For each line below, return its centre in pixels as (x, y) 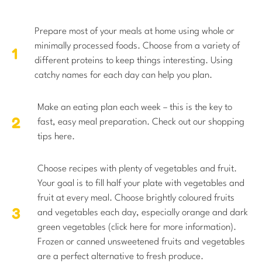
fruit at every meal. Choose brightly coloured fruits (136, 198)
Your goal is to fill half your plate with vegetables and (141, 183)
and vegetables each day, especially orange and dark (143, 213)
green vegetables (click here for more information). (137, 227)
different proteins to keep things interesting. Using (134, 61)
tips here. (56, 137)
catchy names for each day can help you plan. (123, 75)
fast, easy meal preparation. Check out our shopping (141, 122)
